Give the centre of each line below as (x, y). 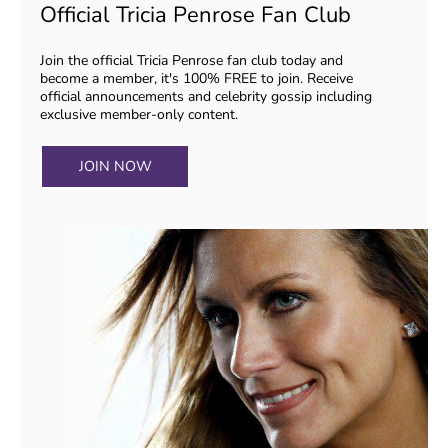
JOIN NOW (115, 165)
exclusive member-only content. (139, 114)
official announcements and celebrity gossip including (206, 96)
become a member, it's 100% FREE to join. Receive (196, 78)
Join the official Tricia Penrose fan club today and (191, 60)
